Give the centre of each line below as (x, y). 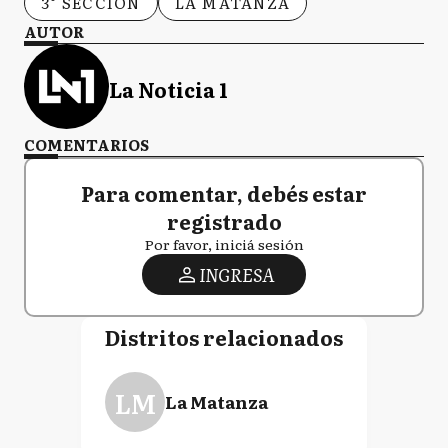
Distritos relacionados (224, 337)
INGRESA (236, 274)
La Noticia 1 (168, 88)
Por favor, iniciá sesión (224, 244)
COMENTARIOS (86, 144)
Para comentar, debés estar (224, 193)
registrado (224, 221)
